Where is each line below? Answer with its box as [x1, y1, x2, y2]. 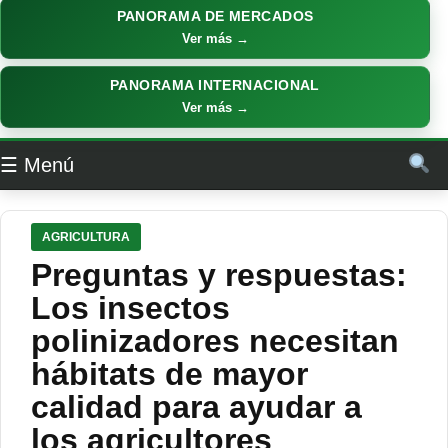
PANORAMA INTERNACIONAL [110, 78, 320, 94]
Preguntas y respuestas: [31, 256, 407, 293]
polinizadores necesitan [31, 322, 399, 359]
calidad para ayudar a [31, 388, 362, 425]
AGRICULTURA [42, 229, 130, 244]
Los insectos [31, 289, 230, 326]
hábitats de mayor [31, 355, 308, 392]
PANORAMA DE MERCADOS [116, 9, 314, 25]
